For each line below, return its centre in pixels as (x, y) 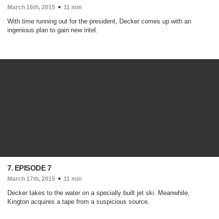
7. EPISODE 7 (29, 168)
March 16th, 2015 (31, 7)
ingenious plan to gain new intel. (53, 30)
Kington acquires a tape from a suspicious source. (78, 202)
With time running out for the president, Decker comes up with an (99, 21)
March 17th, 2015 (31, 179)
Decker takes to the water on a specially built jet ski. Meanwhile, (99, 193)
